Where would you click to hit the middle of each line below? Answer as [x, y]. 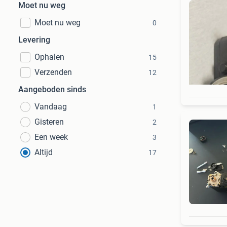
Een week [51, 137]
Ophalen [49, 57]
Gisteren [49, 122]
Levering [34, 40]
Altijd [44, 152]
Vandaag [51, 107]
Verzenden [53, 72]
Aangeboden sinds [52, 89]
